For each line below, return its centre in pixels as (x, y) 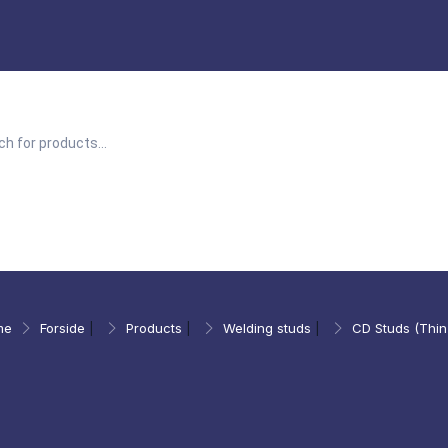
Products (154, 328)
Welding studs (267, 328)
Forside (62, 328)
